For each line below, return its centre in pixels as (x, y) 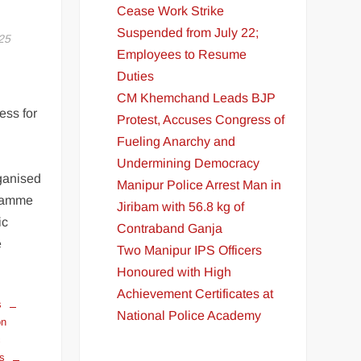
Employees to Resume (182, 54)
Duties (136, 76)
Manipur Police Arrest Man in (199, 185)
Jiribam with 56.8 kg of (181, 206)
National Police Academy (189, 315)
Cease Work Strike (171, 10)
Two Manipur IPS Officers (190, 250)
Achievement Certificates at (195, 293)
